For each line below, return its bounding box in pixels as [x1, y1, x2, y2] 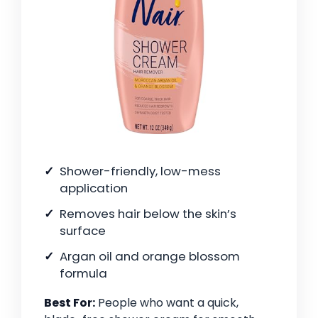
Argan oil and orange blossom [60, 248, 240, 265]
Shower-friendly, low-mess [60, 163, 221, 180]
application [60, 180, 128, 197]
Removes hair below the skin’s [60, 205, 236, 223]
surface [60, 222, 106, 240]
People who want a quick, [95, 295, 238, 312]
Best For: [44, 295, 95, 312]
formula [60, 265, 107, 283]
